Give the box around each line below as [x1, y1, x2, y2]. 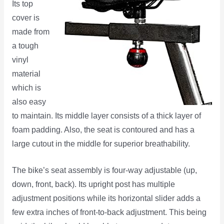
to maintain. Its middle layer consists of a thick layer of [11, 111, 201, 120]
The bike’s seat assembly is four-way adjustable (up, [11, 165, 197, 174]
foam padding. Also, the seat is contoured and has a [11, 125, 194, 134]
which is [11, 83, 41, 92]
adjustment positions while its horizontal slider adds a [11, 193, 200, 202]
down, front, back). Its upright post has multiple [11, 179, 175, 188]
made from [11, 27, 49, 36]
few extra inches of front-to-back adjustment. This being [11, 207, 206, 216]
